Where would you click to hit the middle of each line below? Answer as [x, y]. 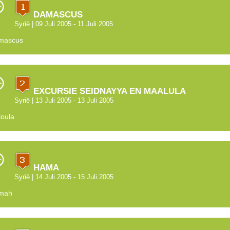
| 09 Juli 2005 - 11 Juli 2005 [71, 24]
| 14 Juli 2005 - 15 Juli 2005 [71, 177]
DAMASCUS [56, 15]
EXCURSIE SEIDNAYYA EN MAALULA [108, 91]
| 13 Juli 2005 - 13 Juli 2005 [71, 101]
